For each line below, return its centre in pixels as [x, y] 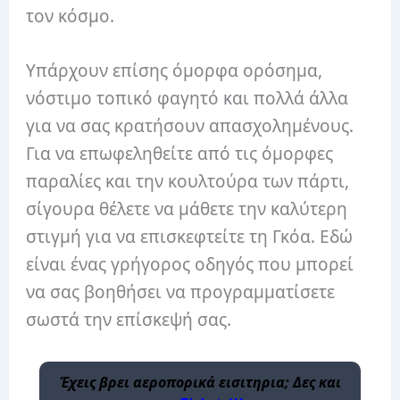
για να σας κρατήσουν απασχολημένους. [190, 126]
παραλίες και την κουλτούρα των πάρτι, [188, 182]
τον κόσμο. [71, 16]
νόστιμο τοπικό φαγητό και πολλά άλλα [187, 99]
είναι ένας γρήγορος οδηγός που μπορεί [190, 265]
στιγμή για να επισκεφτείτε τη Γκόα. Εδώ [190, 237]
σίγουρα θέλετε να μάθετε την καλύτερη [187, 209]
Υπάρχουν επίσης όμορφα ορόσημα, [175, 71]
